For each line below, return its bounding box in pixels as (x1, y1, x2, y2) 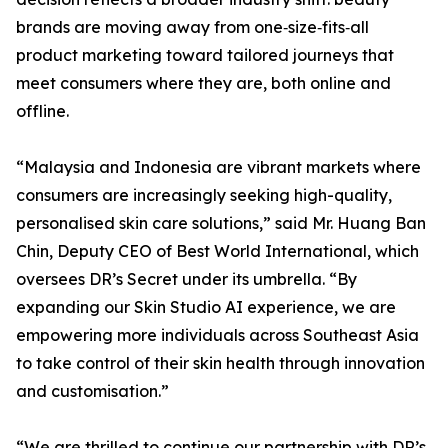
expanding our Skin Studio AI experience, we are (16, 297, 396, 318)
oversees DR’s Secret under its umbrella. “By (16, 269, 357, 290)
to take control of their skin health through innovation (16, 353, 425, 374)
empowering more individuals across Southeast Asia (16, 325, 419, 346)
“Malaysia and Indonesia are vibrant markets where (16, 157, 421, 178)
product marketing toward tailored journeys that (16, 45, 394, 66)
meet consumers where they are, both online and (16, 73, 391, 94)
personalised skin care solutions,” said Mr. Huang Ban (16, 213, 426, 234)
